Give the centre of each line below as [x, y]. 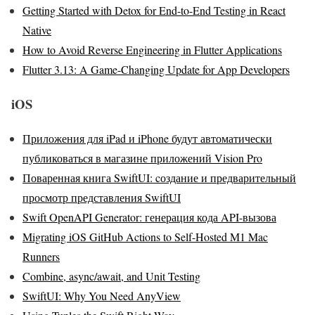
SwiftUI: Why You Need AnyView [102, 295]
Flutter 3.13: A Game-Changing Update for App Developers [156, 70]
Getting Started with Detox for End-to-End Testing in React [154, 11]
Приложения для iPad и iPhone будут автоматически [147, 138]
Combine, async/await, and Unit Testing [111, 276]
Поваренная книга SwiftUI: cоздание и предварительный [159, 177]
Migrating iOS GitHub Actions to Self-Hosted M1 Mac [145, 236]
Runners [41, 256]
